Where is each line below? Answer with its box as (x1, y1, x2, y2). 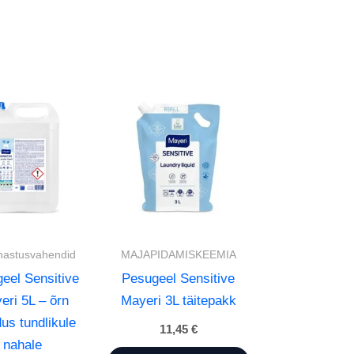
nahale (3, 337, 42, 352)
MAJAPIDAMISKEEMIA (120, 248, 236, 262)
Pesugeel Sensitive (122, 270, 235, 286)
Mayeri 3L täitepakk (120, 292, 236, 308)
